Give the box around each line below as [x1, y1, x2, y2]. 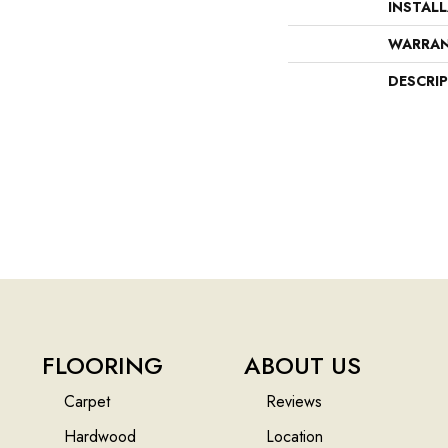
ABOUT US [243, 348, 361, 384]
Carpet [64, 390, 110, 414]
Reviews [265, 390, 322, 414]
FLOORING [42, 348, 163, 384]
